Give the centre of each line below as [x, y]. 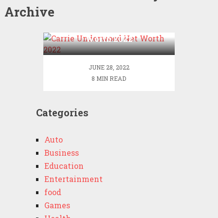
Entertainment [73, 179]
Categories [62, 112]
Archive [29, 12]
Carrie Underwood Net [109, 28]
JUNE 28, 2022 [109, 67]
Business [61, 153]
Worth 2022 [109, 39]
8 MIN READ [109, 78]
